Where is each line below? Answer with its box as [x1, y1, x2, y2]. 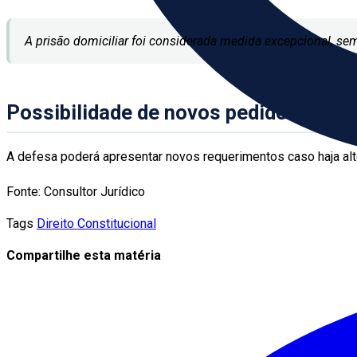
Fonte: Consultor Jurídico [6, 184, 145, 200]
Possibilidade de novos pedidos [6, 100, 299, 125]
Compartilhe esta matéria [6, 248, 161, 264]
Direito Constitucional [37, 216, 156, 232]
